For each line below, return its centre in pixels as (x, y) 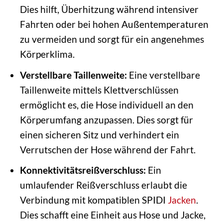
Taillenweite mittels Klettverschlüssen (99, 90)
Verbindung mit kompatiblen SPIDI (94, 200)
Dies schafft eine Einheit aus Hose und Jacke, (112, 215)
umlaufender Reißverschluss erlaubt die (103, 185)
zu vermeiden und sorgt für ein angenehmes (112, 39)
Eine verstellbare (163, 75)
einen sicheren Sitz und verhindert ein (99, 134)
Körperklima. (47, 54)
